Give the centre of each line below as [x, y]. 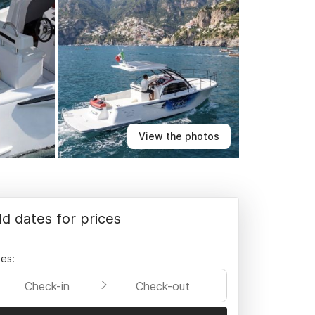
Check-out [162, 286]
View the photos [179, 136]
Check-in [47, 286]
